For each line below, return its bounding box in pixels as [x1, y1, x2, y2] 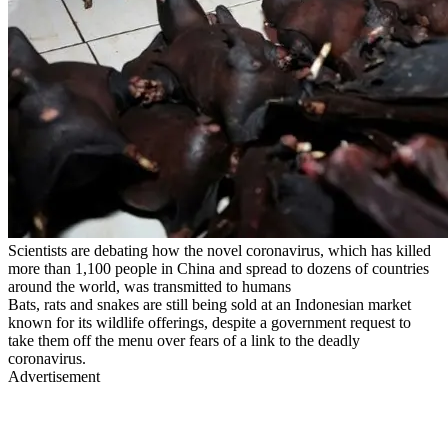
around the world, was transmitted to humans [8, 277, 291, 295]
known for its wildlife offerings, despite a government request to [8, 313, 411, 331]
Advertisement [8, 367, 100, 385]
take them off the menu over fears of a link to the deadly [8, 331, 360, 349]
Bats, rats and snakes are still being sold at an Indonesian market [8, 295, 411, 313]
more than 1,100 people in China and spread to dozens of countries [8, 259, 429, 277]
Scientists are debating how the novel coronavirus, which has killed [8, 241, 431, 259]
